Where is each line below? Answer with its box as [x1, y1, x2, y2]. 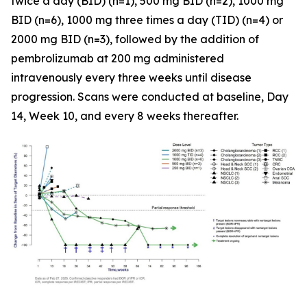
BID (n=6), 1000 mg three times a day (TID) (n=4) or [11, 13, 283, 27]
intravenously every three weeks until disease [11, 71, 251, 84]
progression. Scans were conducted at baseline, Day [11, 90, 288, 103]
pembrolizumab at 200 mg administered [11, 51, 224, 65]
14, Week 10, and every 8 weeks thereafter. [11, 109, 238, 123]
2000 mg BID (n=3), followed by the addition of [11, 32, 259, 46]
